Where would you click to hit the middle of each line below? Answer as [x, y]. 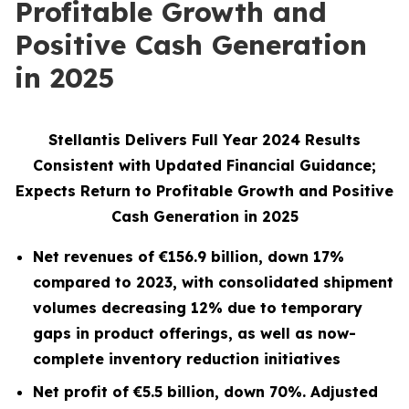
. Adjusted [340, 392]
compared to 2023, [107, 282]
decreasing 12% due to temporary [232, 308]
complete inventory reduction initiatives [187, 359]
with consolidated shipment [288, 282]
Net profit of [83, 392]
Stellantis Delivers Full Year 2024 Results [204, 140]
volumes [67, 308]
